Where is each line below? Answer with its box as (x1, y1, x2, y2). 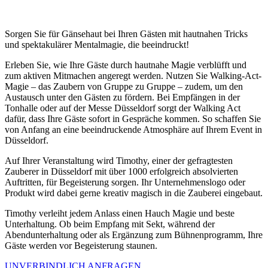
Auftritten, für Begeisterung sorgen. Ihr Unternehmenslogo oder (5, 177, 245, 188)
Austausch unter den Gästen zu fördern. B (5, 92, 163, 103)
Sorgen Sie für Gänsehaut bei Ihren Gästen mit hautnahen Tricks (5, 29, 248, 39)
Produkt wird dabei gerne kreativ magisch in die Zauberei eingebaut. (5, 188, 263, 199)
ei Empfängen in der (163, 92, 240, 103)
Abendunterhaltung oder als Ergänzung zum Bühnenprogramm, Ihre (5, 230, 263, 240)
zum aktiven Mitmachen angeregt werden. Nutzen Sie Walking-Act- (5, 71, 261, 81)
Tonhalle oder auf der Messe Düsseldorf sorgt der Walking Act (5, 103, 240, 114)
